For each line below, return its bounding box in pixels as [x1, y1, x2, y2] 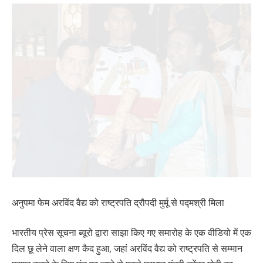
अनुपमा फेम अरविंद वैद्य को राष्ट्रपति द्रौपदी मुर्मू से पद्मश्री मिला [12, 195, 224, 209]
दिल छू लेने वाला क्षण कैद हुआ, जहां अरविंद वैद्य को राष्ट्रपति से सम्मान [12, 242, 242, 255]
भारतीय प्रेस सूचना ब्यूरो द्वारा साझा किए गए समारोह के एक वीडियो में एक [12, 226, 251, 240]
